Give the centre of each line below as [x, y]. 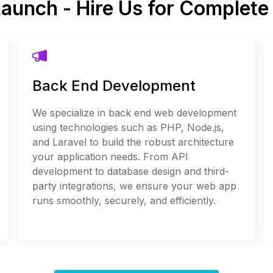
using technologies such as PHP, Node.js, [129, 127]
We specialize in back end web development [135, 112]
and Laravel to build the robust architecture [133, 142]
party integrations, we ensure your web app [135, 186]
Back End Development [114, 85]
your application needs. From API [111, 156]
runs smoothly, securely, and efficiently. [124, 200]
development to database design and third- [131, 171]
